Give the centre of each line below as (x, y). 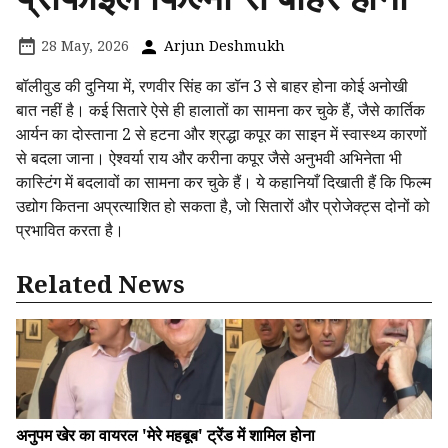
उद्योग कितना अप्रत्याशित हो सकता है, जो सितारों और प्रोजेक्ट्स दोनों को (223, 206)
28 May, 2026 (83, 46)
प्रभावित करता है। (70, 230)
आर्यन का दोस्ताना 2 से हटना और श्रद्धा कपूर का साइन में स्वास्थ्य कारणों (221, 134)
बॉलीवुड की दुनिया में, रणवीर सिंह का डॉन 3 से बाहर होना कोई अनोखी (212, 86)
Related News (100, 284)
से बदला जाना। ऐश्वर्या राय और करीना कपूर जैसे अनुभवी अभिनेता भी (209, 158)
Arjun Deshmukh (222, 46)
